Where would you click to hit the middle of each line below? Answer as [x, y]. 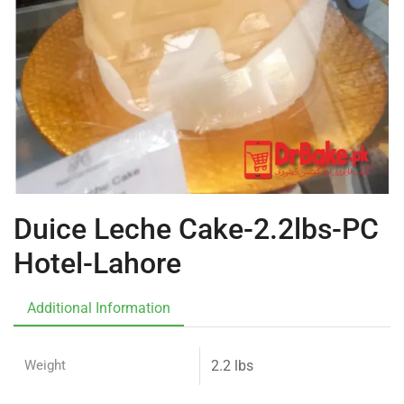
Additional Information [99, 308]
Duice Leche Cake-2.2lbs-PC [196, 229]
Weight [45, 365]
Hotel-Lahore [97, 263]
